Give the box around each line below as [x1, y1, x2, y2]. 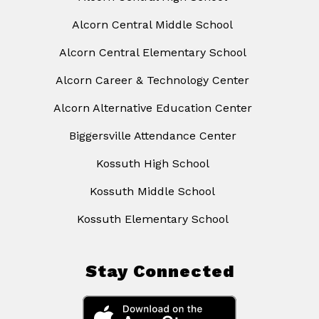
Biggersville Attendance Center [68, 129, 236, 143]
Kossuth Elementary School [76, 212, 229, 226]
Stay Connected [85, 261, 234, 282]
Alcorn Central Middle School [72, 18, 233, 32]
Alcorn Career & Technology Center [56, 73, 249, 88]
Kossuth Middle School [90, 184, 215, 199]
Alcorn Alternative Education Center [53, 101, 252, 115]
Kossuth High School [95, 157, 209, 171]
